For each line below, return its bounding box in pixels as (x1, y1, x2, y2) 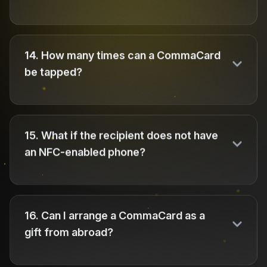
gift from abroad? (24, 225, 113, 238)
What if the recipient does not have (41, 129, 218, 142)
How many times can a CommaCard (41, 49, 221, 62)
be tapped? (24, 66, 82, 79)
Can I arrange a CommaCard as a (41, 209, 205, 222)
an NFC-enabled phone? (24, 145, 145, 159)
